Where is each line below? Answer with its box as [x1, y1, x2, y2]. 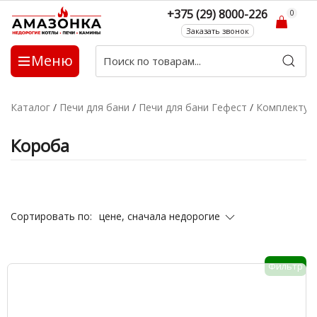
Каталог [11, 100, 50, 114]
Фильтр [268, 259, 303, 272]
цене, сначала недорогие [99, 209, 223, 224]
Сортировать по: [11, 209, 92, 224]
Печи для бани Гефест [139, 100, 247, 114]
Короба [11, 134, 69, 157]
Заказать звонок [185, 25, 249, 36]
